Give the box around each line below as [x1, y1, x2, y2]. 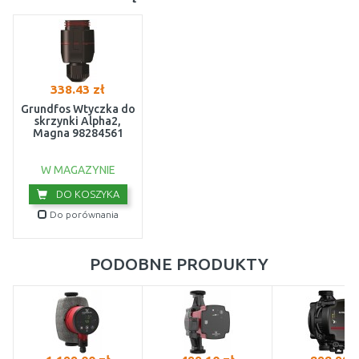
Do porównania [46, 209, 119, 220]
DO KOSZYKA [53, 188, 119, 200]
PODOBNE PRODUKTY [89, 254, 268, 273]
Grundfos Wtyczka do [20, 103, 135, 115]
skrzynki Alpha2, [34, 115, 121, 127]
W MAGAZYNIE [40, 163, 115, 176]
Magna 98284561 [32, 127, 123, 139]
